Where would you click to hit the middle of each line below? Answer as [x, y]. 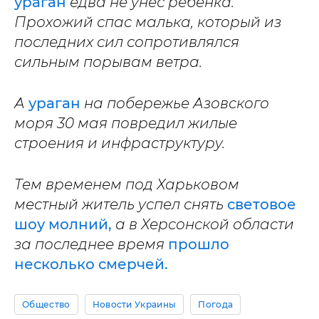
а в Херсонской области [203, 224]
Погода [216, 304]
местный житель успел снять [121, 204]
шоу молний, [63, 224]
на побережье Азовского [177, 103]
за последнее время [91, 244]
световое [262, 204]
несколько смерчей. [91, 264]
